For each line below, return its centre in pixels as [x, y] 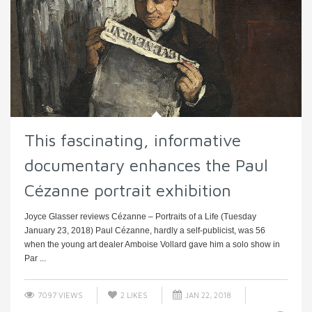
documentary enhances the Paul [146, 165]
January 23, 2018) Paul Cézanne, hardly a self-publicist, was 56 [145, 230]
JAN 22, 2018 [207, 295]
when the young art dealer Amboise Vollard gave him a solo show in [152, 244]
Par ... [35, 258]
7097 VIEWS [59, 295]
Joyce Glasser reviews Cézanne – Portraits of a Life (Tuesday [140, 216]
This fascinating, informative [133, 140]
